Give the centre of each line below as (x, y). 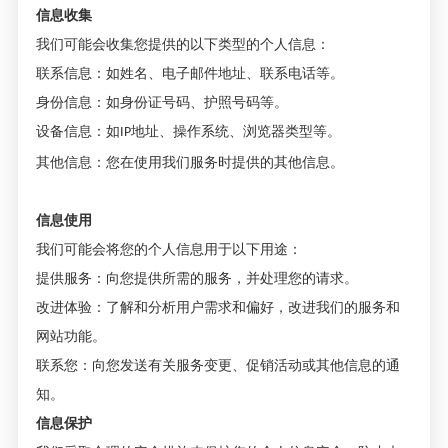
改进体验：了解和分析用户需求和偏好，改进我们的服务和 (217, 306)
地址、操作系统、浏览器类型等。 (235, 130)
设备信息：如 (77, 130)
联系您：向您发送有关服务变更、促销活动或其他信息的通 (217, 364)
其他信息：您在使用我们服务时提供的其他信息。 (189, 161)
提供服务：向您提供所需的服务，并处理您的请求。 (196, 277)
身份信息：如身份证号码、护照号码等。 (161, 101)
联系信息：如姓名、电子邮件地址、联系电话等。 (189, 72)
